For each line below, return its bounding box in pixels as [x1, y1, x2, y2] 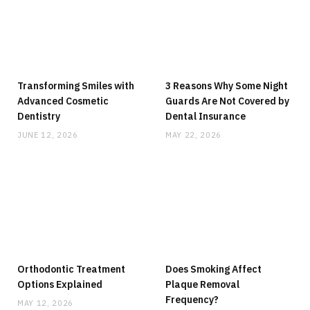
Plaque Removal [165, 277, 239, 291]
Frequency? [165, 293, 219, 306]
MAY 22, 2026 [165, 129, 221, 140]
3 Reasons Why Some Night [165, 79, 288, 92]
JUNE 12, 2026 [17, 129, 78, 140]
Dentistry [17, 109, 60, 122]
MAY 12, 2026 [17, 298, 73, 308]
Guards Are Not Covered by [165, 94, 289, 107]
